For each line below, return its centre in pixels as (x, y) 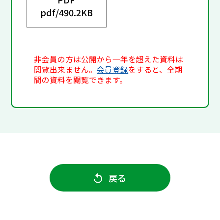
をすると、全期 (156, 70)
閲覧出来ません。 (66, 70)
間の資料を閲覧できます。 (81, 80)
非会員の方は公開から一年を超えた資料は (109, 59)
